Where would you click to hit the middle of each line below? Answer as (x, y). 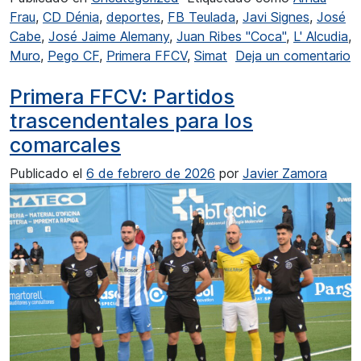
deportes (133, 17)
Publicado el (48, 173)
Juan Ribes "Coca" (231, 36)
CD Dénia (71, 17)
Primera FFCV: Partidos (122, 96)
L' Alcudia (321, 36)
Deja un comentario (293, 55)
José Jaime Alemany (109, 36)
